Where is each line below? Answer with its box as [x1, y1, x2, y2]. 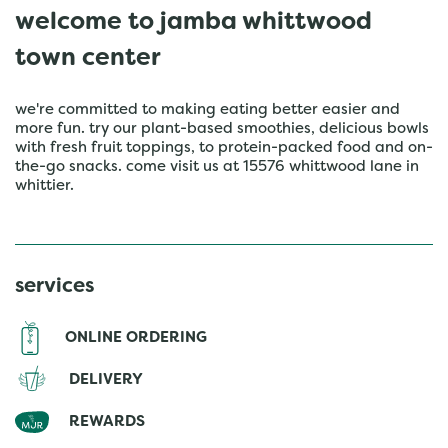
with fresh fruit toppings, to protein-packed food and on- [15, 141, 433, 155]
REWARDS [69, 414, 145, 429]
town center [15, 48, 161, 70]
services [15, 278, 94, 296]
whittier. [15, 179, 74, 193]
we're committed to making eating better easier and [15, 103, 400, 117]
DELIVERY [69, 372, 143, 387]
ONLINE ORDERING [64, 330, 207, 345]
